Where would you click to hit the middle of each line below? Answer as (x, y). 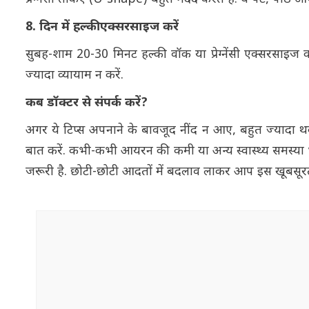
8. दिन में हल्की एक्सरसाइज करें (102, 27)
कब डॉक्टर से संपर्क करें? (87, 103)
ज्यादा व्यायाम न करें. (76, 75)
